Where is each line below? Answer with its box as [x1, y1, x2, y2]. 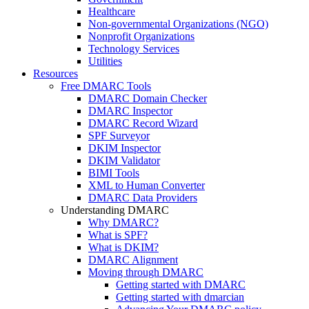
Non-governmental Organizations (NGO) [88, 18, 268, 30]
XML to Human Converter [88, 179, 205, 191]
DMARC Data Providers [88, 192, 197, 203]
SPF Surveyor [88, 130, 150, 141]
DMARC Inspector [88, 105, 172, 117]
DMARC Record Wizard [88, 117, 198, 129]
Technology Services [88, 43, 179, 54]
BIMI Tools [88, 167, 139, 179]
